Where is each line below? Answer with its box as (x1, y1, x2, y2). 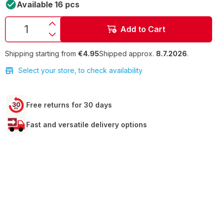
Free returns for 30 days (26, 100, 112, 109)
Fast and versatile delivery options (26, 120, 147, 129)
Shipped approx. (99, 49, 156, 58)
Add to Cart (120, 24, 165, 35)
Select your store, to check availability (18, 66, 143, 74)
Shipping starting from (5, 49, 76, 58)
